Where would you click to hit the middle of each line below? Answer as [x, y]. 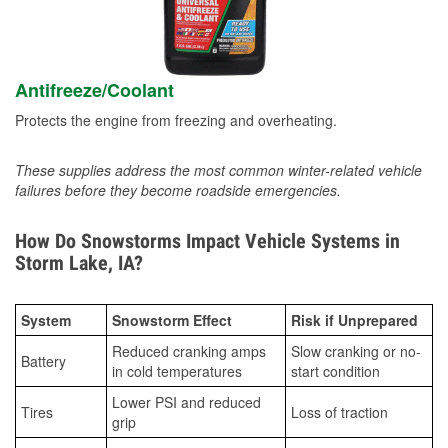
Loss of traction [339, 412]
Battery [43, 361]
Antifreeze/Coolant [94, 90]
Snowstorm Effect [172, 320]
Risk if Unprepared [354, 320]
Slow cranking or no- [356, 351]
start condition [335, 371]
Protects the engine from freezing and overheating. [176, 120]
